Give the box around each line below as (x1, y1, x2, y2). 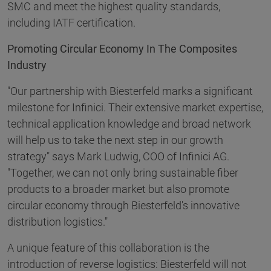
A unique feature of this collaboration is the (7, 241, 209, 255)
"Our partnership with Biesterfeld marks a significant (7, 85, 253, 98)
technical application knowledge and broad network (7, 117, 251, 131)
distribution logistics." (7, 215, 108, 229)
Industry (7, 59, 47, 72)
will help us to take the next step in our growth (7, 134, 223, 147)
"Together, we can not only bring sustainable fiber (7, 166, 238, 180)
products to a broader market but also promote (7, 183, 229, 196)
